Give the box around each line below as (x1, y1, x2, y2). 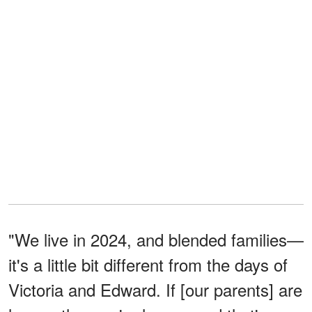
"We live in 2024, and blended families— (8, 226, 304, 251)
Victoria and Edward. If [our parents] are (8, 276, 302, 302)
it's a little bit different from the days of (8, 251, 288, 276)
